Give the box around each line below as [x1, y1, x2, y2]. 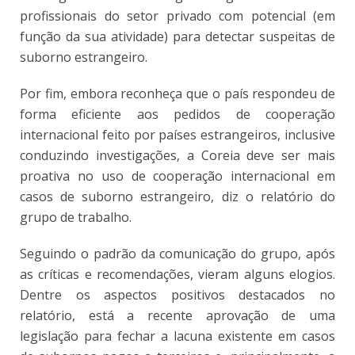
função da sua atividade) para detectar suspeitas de [20, 27, 335, 45]
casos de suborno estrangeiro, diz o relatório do [20, 187, 335, 205]
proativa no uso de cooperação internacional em [20, 166, 335, 185]
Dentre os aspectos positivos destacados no [20, 285, 335, 303]
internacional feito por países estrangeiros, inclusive [20, 125, 335, 143]
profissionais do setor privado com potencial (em [20, 6, 335, 25]
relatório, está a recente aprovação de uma [20, 306, 335, 324]
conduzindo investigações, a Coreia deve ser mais [20, 146, 335, 164]
